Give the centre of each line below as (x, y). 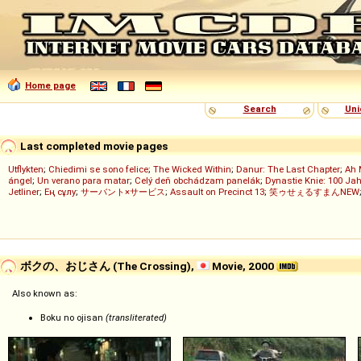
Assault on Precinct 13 (217, 192)
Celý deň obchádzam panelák (197, 180)
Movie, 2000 (243, 266)
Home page (50, 85)
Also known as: (45, 293)
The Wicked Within (192, 169)
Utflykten (26, 169)
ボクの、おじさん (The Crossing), (107, 266)
